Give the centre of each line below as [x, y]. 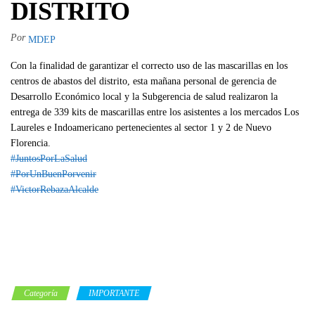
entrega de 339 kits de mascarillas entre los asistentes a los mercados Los [155, 112]
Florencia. [31, 143]
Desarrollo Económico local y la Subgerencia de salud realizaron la [144, 96]
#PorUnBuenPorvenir [53, 174]
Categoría [41, 293]
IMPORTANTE [114, 293]
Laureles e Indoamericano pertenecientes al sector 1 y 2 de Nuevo [141, 127]
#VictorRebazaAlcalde [54, 189]
